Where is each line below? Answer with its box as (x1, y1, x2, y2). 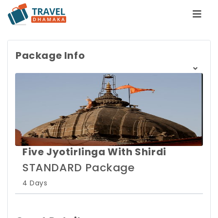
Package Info (16, 49, 85, 62)
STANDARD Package (22, 160, 135, 175)
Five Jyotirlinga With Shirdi (22, 145, 166, 159)
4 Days (22, 178, 48, 188)
